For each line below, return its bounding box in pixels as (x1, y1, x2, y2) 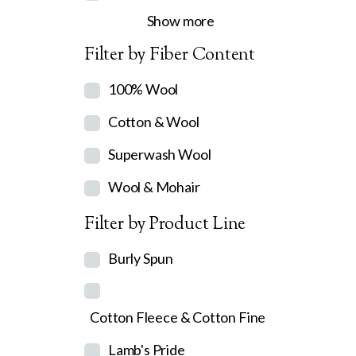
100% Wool (107, 80, 179, 98)
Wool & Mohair (107, 178, 200, 195)
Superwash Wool (107, 145, 211, 163)
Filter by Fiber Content (84, 43, 256, 68)
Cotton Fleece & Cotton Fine (90, 308, 266, 326)
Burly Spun (107, 250, 174, 267)
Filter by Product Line (84, 212, 246, 238)
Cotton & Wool (107, 113, 199, 130)
